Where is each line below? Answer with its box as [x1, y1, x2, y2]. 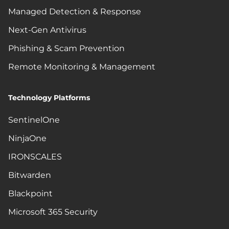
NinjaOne [8, 133, 47, 143]
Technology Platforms [8, 93, 90, 102]
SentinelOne [8, 114, 60, 125]
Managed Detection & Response [8, 6, 141, 16]
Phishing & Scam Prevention [8, 43, 125, 53]
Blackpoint [8, 188, 53, 198]
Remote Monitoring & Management [8, 61, 155, 72]
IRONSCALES [8, 151, 62, 162]
